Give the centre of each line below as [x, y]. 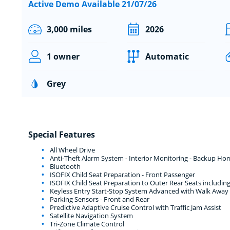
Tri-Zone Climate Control [86, 224]
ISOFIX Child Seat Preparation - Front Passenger [121, 174]
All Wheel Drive [71, 150]
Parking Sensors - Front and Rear [99, 199]
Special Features [61, 134]
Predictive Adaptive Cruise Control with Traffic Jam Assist [135, 207]
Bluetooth [64, 166]
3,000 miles [69, 29]
